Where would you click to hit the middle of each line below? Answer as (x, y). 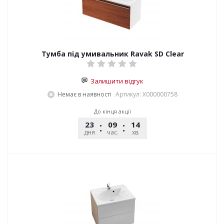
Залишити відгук (116, 81)
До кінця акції (112, 111)
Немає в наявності (84, 94)
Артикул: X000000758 (146, 94)
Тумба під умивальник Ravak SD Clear (112, 54)
